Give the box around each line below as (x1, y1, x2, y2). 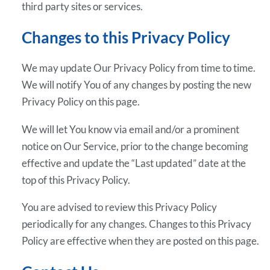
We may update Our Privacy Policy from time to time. (22, 61, 256, 75)
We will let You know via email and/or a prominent (22, 122, 240, 136)
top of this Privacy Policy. (22, 173, 131, 186)
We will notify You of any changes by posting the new (22, 78, 252, 92)
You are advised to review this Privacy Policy (22, 200, 218, 213)
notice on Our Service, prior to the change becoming (22, 139, 249, 152)
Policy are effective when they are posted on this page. (22, 234, 260, 247)
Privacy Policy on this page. (22, 95, 140, 108)
